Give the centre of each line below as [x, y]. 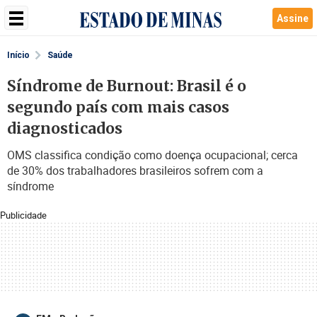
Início [18, 55]
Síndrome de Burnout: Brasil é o [127, 86]
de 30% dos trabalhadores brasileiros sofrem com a [135, 171]
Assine [293, 18]
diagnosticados [65, 128]
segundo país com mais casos [118, 107]
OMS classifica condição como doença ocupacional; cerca [152, 155]
